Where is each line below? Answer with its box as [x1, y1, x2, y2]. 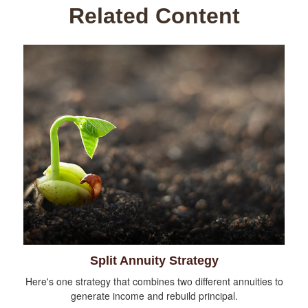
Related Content [68, 3, 240, 28]
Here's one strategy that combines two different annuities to [25, 274, 283, 289]
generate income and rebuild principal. [70, 289, 238, 303]
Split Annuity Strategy [89, 254, 219, 268]
